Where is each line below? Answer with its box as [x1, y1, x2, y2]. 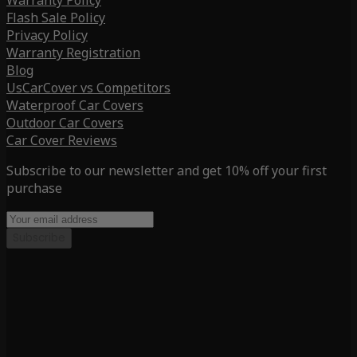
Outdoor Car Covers [6, 114, 124, 132]
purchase [6, 179, 62, 198]
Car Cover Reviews [6, 131, 117, 150]
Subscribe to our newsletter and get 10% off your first [6, 162, 327, 180]
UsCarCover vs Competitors [6, 79, 171, 97]
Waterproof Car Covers [6, 96, 143, 115]
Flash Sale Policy [6, 9, 105, 27]
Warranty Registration [6, 44, 140, 62]
